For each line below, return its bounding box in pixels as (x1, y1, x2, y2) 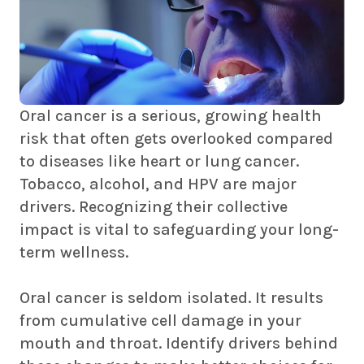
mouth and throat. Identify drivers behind (19, 334, 338, 353)
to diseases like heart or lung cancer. (19, 152, 299, 171)
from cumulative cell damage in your (19, 311, 301, 330)
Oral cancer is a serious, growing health (19, 106, 322, 125)
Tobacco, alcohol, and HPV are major (19, 175, 297, 193)
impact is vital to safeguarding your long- (19, 220, 339, 239)
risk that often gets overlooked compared (19, 129, 333, 148)
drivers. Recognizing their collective (19, 197, 288, 216)
